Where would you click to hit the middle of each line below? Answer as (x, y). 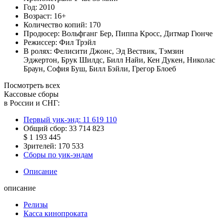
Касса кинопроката (55, 213)
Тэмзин (171, 51)
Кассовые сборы (31, 94)
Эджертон (40, 60)
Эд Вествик (135, 51)
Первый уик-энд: (53, 119)
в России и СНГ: (32, 103)
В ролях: (39, 51)
